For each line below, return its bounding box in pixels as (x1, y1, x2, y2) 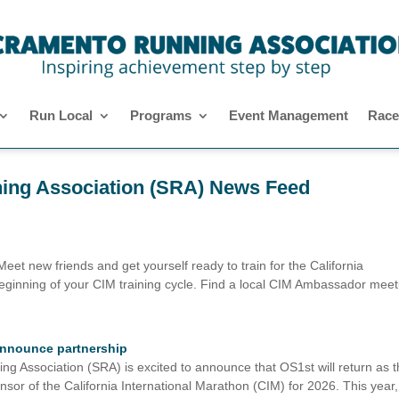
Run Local (29, 108, 93, 124)
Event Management (229, 108, 348, 124)
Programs (130, 108, 191, 124)
